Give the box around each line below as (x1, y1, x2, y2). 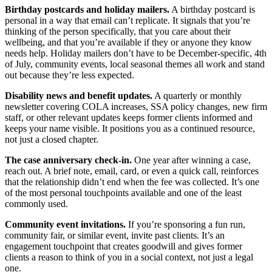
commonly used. (5, 198, 68, 209)
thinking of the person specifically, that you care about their (5, 25, 231, 36)
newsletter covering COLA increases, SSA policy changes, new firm (5, 101, 267, 112)
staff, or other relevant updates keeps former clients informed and (5, 112, 253, 123)
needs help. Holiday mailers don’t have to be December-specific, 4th (5, 47, 267, 58)
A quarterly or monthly (152, 90, 242, 101)
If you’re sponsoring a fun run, (126, 219, 245, 229)
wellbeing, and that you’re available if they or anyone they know (5, 36, 252, 47)
